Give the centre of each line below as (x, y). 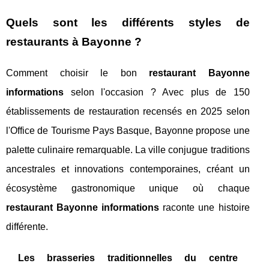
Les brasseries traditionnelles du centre (128, 258)
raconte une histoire (204, 208)
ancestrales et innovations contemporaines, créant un (128, 169)
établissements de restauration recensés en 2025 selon (128, 112)
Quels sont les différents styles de (128, 23)
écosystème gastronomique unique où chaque (128, 189)
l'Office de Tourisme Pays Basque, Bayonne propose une (128, 131)
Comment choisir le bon (78, 73)
